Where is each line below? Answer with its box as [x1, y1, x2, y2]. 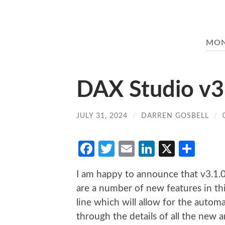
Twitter [115, 141, 165, 157]
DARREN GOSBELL [141, 111, 209, 120]
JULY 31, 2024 [76, 111, 128, 120]
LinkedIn [155, 141, 214, 157]
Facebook [94, 141, 162, 157]
